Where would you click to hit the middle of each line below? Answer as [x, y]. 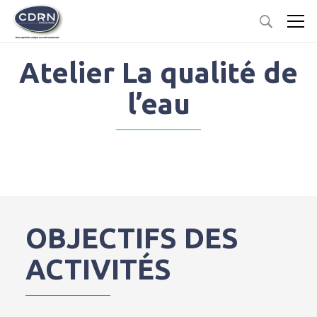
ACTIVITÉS [98, 269]
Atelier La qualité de [158, 73]
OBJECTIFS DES [132, 238]
